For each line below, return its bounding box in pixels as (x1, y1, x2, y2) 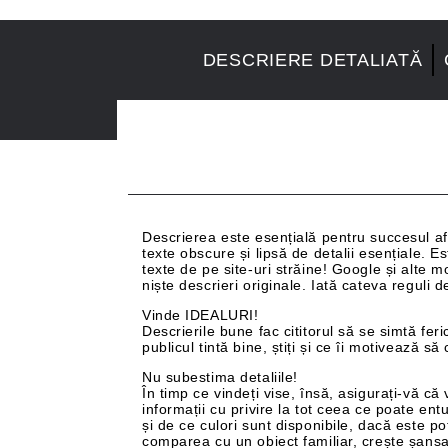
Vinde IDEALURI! (142, 307, 259, 323)
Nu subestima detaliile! (142, 369, 298, 385)
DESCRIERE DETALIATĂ (202, 49, 423, 70)
